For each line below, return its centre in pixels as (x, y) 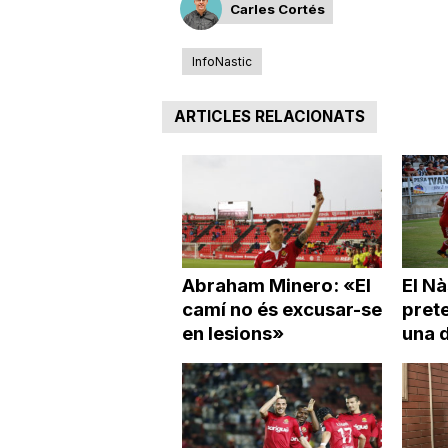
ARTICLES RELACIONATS (269, 117)
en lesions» (232, 333)
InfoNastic (221, 62)
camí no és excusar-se (281, 309)
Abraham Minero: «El (276, 285)
